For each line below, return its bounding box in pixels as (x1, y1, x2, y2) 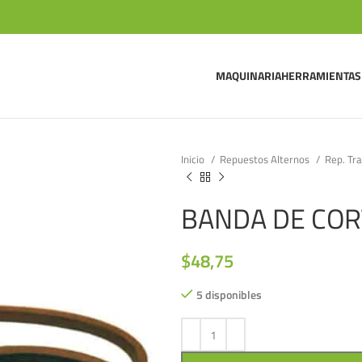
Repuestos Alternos (220, 151, 312, 167)
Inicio (181, 151, 207, 167)
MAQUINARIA (216, 67, 282, 84)
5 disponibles (196, 286, 262, 303)
